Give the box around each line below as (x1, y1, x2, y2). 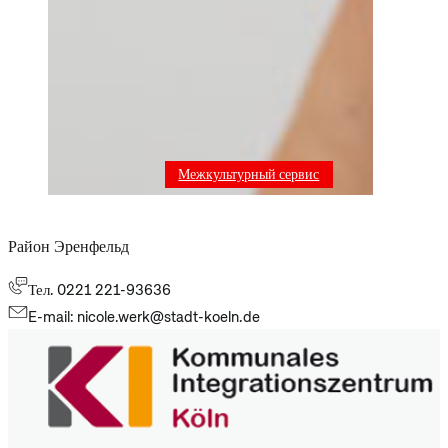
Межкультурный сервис (178, 165, 320, 184)
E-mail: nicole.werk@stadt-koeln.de (27, 306, 260, 326)
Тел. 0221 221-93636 (27, 279, 171, 299)
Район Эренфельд (8, 235, 129, 257)
